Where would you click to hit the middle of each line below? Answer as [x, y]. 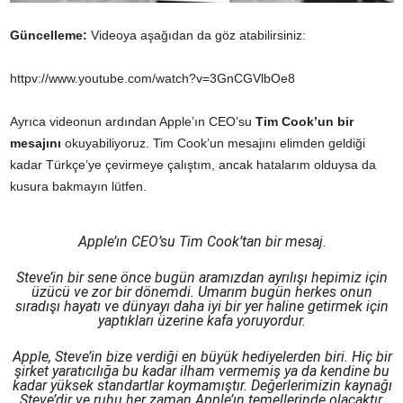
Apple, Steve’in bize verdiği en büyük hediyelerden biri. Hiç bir [202, 356]
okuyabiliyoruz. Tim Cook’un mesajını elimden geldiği [213, 143]
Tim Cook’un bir [303, 121]
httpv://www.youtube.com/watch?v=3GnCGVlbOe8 [152, 78]
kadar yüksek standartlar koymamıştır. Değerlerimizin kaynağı [202, 385]
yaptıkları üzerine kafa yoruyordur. [202, 320]
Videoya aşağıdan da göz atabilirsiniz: [197, 35]
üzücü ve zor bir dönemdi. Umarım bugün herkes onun [202, 291]
